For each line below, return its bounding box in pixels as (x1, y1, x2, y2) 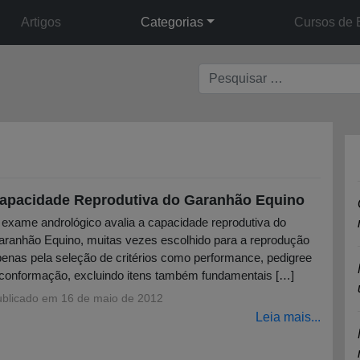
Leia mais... (255, 310, 321, 324)
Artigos (21, 15, 62, 29)
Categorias (141, 15, 204, 29)
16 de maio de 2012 (60, 292, 163, 305)
